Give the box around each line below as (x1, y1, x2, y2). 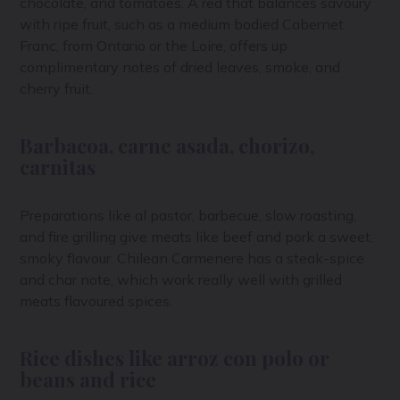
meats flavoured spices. (20, 292, 177, 311)
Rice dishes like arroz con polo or (20, 345, 330, 372)
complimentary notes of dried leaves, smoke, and (20, 58, 341, 77)
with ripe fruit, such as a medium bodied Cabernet (20, 15, 345, 34)
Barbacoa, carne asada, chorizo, (20, 132, 315, 160)
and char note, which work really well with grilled (20, 271, 343, 289)
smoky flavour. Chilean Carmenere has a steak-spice (20, 249, 365, 268)
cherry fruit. (20, 79, 94, 98)
